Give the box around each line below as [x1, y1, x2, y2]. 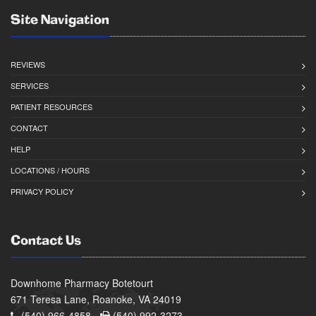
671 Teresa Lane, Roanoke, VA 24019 [11, 292, 181, 307]
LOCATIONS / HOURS [11, 164, 90, 176]
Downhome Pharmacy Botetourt [11, 276, 153, 291]
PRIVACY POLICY [11, 186, 73, 197]
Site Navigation [11, 14, 109, 28]
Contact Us [11, 235, 81, 249]
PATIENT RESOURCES [11, 101, 92, 113]
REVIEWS [11, 59, 45, 71]
